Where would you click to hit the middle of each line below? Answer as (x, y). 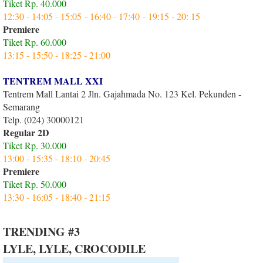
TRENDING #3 (41, 231)
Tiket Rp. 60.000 (35, 42)
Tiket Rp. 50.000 (35, 184)
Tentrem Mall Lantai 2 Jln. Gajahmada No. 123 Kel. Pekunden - (122, 93)
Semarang (21, 106)
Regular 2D (26, 132)
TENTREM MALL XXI (53, 80)
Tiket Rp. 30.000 (35, 145)
